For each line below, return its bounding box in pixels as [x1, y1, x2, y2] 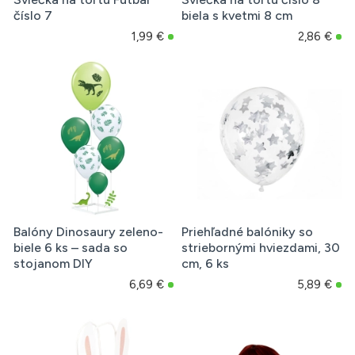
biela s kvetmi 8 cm [181, 8, 292, 24]
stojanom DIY [13, 256, 93, 272]
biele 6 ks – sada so [13, 240, 128, 256]
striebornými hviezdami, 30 [181, 240, 340, 256]
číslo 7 [13, 8, 52, 24]
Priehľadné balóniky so [181, 224, 313, 240]
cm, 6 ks [181, 256, 229, 272]
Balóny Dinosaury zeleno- [13, 224, 163, 240]
